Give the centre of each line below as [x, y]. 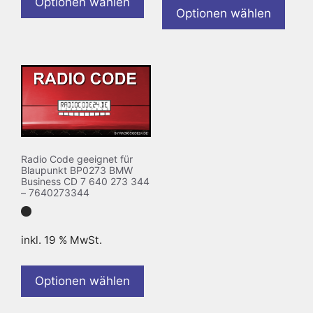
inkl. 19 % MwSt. [61, 240]
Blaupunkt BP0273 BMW [77, 170]
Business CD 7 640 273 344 [85, 181]
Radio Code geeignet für [77, 159]
